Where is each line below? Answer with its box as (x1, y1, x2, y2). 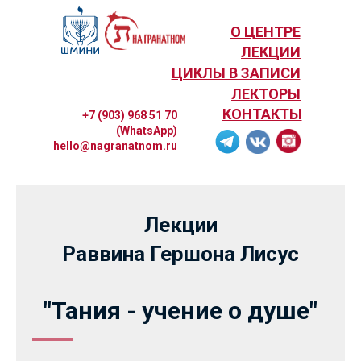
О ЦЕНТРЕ (230, 23, 301, 40)
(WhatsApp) (116, 124, 177, 137)
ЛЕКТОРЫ (231, 85, 301, 102)
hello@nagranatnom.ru (53, 139, 177, 152)
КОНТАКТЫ (222, 106, 302, 122)
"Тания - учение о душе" (44, 297, 317, 325)
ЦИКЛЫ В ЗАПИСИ (171, 64, 301, 81)
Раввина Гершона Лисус (62, 242, 299, 266)
